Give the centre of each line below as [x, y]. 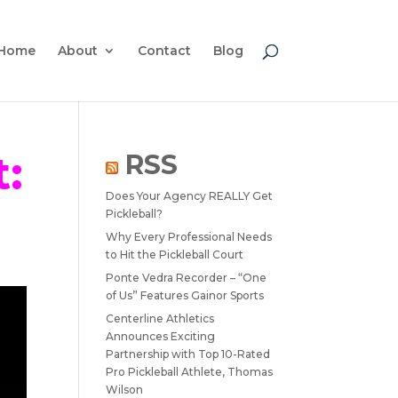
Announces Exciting [161, 336]
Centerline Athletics [160, 318]
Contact [164, 51]
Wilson [125, 390]
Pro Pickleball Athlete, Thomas [190, 372]
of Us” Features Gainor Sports [185, 295]
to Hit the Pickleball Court [175, 255]
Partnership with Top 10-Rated [188, 354]
